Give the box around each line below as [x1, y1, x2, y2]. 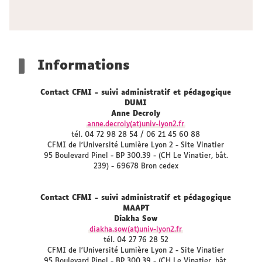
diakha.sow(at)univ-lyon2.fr [89, 226, 182, 233]
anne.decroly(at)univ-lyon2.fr [87, 121, 184, 128]
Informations [37, 60, 130, 73]
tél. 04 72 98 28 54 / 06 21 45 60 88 [71, 132, 200, 139]
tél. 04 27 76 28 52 [103, 237, 168, 244]
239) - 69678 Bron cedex [93, 163, 178, 170]
